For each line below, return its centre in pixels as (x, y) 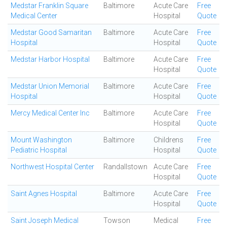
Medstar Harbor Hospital (50, 59)
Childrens (168, 140)
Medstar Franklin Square (49, 6)
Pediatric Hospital (39, 150)
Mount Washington (41, 140)
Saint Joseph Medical (45, 220)
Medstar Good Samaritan (51, 32)
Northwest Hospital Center (52, 167)
